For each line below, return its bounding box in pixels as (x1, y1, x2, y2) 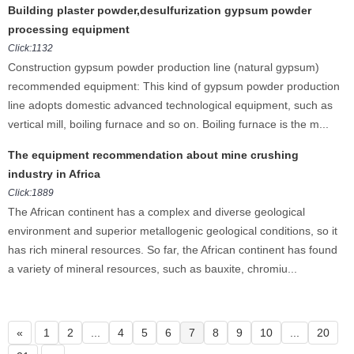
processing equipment (8, 23, 130, 36)
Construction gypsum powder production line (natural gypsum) (8, 61, 319, 73)
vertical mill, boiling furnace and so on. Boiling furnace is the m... (8, 118, 329, 130)
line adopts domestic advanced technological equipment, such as (8, 99, 333, 111)
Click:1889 (8, 187, 54, 198)
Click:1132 (8, 43, 53, 54)
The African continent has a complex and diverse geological (8, 205, 305, 218)
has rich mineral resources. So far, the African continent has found (8, 243, 337, 256)
